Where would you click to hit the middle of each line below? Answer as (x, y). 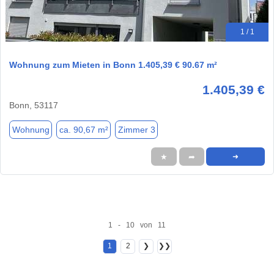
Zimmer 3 (136, 129)
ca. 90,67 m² (83, 129)
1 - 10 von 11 (137, 225)
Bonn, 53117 (34, 106)
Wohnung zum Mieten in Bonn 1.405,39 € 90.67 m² (113, 65)
